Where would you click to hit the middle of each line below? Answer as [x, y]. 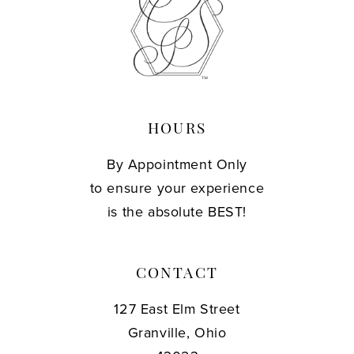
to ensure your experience [177, 188]
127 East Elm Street [177, 309]
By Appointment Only [177, 164]
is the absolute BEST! [177, 211]
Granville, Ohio [177, 332]
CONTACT [177, 275]
